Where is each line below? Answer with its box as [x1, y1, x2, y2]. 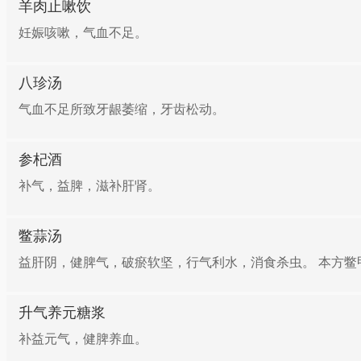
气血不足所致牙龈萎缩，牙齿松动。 [19, 102, 225, 116]
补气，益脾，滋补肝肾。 [19, 179, 160, 193]
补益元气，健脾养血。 [19, 332, 147, 346]
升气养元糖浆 [19, 305, 106, 321]
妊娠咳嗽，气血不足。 [19, 26, 147, 39]
